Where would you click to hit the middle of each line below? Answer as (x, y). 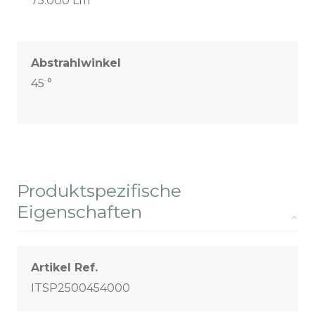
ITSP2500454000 (81, 288)
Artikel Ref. (64, 268)
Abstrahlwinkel (76, 63)
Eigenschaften (79, 212)
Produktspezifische (99, 191)
